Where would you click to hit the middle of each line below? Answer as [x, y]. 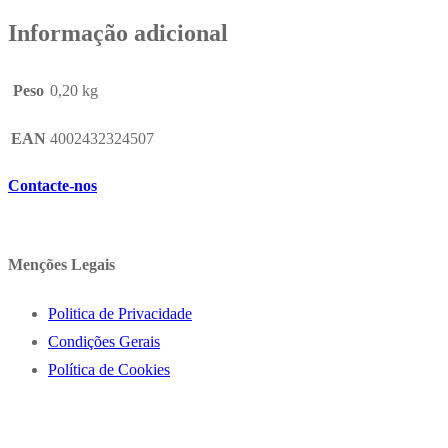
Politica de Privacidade [120, 314]
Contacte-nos [52, 185]
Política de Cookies [109, 370]
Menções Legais [61, 264]
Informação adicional [118, 32]
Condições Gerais [104, 342]
